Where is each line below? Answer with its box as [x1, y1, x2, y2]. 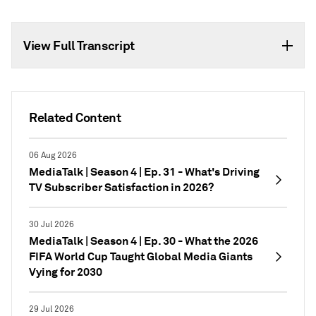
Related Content [29, 109, 121, 126]
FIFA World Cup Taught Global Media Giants [29, 249, 253, 264]
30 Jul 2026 [29, 219, 74, 230]
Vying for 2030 [29, 265, 102, 279]
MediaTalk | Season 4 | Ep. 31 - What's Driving [29, 164, 260, 179]
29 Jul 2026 [29, 304, 74, 315]
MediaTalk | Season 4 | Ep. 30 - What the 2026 [29, 233, 258, 248]
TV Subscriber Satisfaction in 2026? [29, 180, 214, 195]
